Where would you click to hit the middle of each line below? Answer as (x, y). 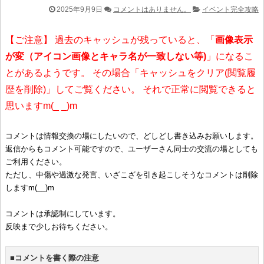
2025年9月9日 (79, 9)
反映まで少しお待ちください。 (59, 226)
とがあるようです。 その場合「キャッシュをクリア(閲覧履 (131, 72)
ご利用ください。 (36, 161)
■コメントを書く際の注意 (54, 258)
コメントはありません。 (152, 9)
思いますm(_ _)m (41, 105)
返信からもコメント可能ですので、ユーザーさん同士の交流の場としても (132, 148)
